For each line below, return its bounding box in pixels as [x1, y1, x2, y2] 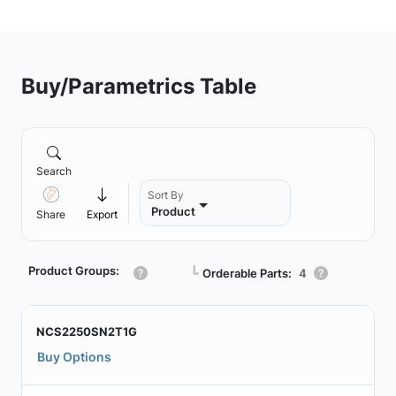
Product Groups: [28, 263, 119, 278]
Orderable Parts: [202, 265, 292, 280]
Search [36, 164, 72, 178]
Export [87, 208, 118, 221]
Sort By [148, 188, 184, 202]
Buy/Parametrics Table [21, 72, 256, 99]
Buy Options [37, 349, 111, 364]
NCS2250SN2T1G [36, 324, 137, 339]
